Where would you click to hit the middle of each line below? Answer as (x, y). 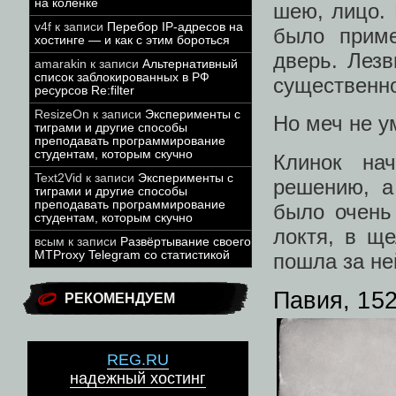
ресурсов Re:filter (84, 91)
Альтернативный (190, 64)
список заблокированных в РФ (122, 77)
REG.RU (138, 360)
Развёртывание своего (186, 242)
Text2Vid (58, 178)
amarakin (61, 64)
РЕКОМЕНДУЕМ (120, 298)
